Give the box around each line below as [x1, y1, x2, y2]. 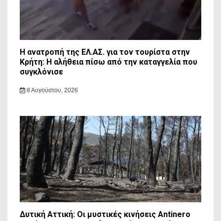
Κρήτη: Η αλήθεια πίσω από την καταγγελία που [20, 57, 197, 67]
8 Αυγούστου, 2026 [25, 87, 78, 94]
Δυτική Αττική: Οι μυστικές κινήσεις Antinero [20, 210, 190, 220]
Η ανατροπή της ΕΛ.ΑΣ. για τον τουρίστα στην [20, 47, 190, 57]
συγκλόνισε [20, 67, 63, 77]
